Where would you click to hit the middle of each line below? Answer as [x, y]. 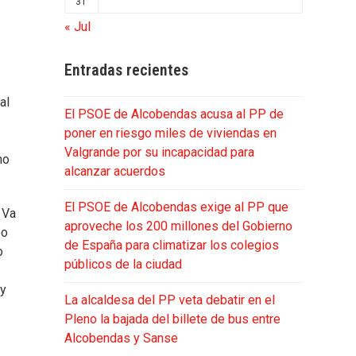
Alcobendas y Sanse [121, 338]
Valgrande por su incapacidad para [159, 152]
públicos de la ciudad [123, 264]
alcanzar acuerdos [114, 171]
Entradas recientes [126, 70]
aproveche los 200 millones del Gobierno [178, 226]
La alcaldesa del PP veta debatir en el [169, 300]
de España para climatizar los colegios [171, 245]
